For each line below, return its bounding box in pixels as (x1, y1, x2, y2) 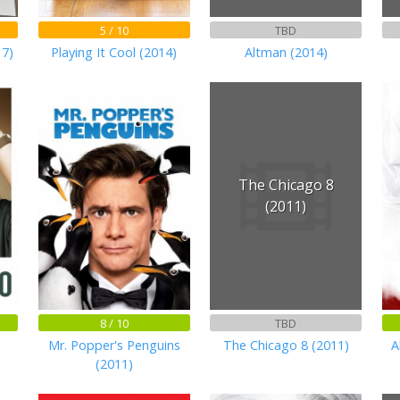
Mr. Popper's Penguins (47, 336, 180, 354)
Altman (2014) (244, 44, 328, 62)
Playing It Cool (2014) (51, 44, 178, 62)
